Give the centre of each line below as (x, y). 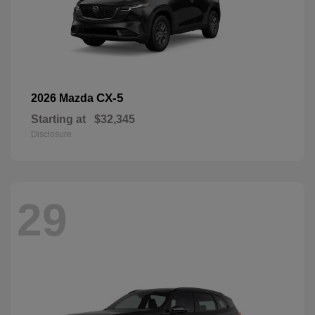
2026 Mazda (64, 98)
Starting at (58, 120)
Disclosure (51, 135)
